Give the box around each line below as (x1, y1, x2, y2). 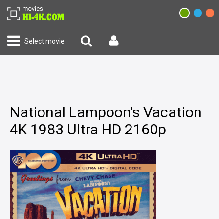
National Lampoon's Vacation (10, 104, 202, 121)
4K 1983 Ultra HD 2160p (10, 121, 166, 138)
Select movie (24, 37, 65, 45)
